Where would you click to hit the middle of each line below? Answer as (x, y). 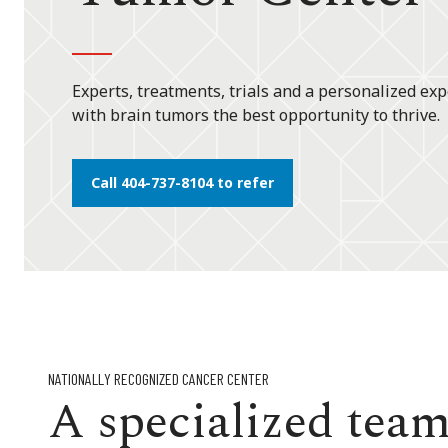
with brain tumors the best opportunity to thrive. (256, 115)
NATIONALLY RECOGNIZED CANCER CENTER (158, 379)
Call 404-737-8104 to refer (182, 183)
